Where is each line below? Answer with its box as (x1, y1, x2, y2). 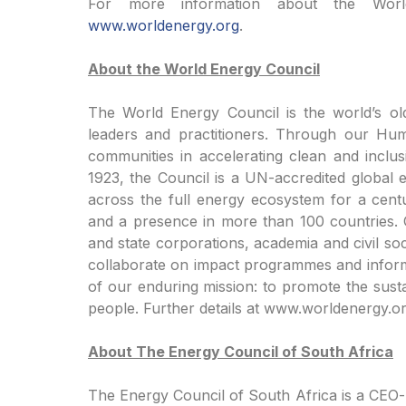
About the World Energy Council (88, 60, 320, 78)
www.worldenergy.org (88, 16, 239, 34)
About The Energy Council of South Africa (88, 343, 393, 361)
